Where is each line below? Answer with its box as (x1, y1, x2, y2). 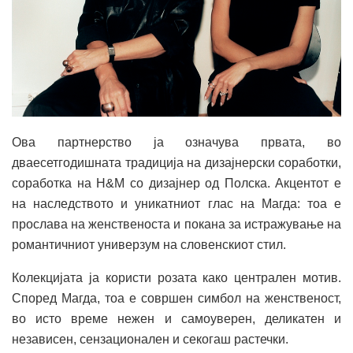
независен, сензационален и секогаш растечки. (12, 333, 288, 347)
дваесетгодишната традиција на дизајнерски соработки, (12, 156, 341, 170)
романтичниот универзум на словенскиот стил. (12, 238, 286, 252)
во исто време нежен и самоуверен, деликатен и (12, 312, 341, 326)
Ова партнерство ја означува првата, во (12, 136, 341, 150)
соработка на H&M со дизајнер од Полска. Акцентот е (12, 176, 341, 191)
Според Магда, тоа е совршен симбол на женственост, (12, 292, 341, 306)
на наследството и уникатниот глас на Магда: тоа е (12, 197, 341, 211)
